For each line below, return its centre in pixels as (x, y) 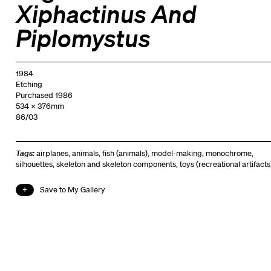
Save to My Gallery (72, 189)
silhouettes (34, 164)
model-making (176, 153)
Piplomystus (83, 37)
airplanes (52, 153)
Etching (29, 84)
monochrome (228, 153)
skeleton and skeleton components (116, 164)
